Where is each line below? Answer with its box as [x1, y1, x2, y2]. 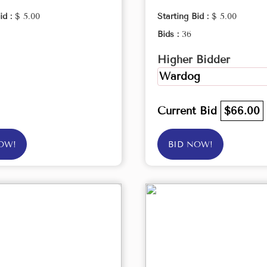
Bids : [157, 29, 182, 39]
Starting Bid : [157, 11, 212, 21]
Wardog [159, 70, 200, 83]
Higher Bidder [157, 53, 230, 66]
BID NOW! [168, 139, 213, 150]
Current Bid [157, 104, 221, 117]
